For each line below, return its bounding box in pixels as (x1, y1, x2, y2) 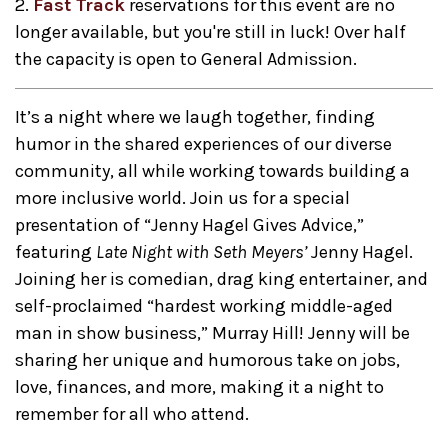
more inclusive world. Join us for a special (15, 187, 350, 210)
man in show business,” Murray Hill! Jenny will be (15, 322, 410, 345)
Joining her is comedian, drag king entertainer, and (15, 268, 428, 291)
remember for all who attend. (15, 403, 249, 426)
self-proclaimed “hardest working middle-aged (15, 295, 393, 318)
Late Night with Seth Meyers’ (96, 241, 307, 264)
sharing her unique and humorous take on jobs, (15, 349, 400, 372)
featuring (15, 241, 96, 264)
